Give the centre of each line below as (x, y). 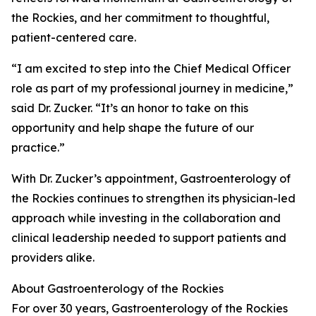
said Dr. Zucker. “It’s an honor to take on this (130, 108)
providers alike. (53, 258)
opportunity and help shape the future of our (133, 128)
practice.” (38, 148)
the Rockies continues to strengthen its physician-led (153, 199)
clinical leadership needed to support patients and (149, 238)
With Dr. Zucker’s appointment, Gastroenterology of (151, 179)
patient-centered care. (74, 38)
